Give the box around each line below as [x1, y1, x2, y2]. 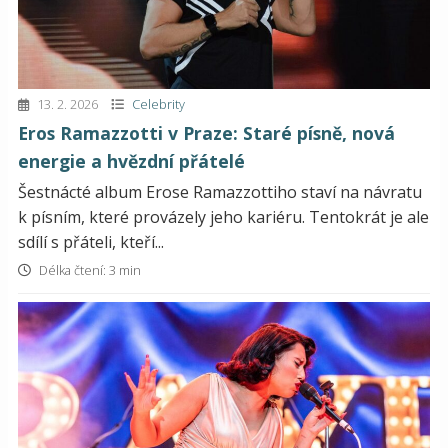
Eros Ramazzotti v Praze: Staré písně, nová [18, 121, 395, 146]
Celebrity [132, 95, 185, 114]
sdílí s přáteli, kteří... [18, 231, 164, 254]
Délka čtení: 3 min [36, 261, 141, 280]
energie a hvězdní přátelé [18, 149, 245, 174]
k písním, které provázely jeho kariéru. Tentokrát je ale [18, 206, 429, 229]
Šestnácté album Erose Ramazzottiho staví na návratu [18, 181, 422, 204]
